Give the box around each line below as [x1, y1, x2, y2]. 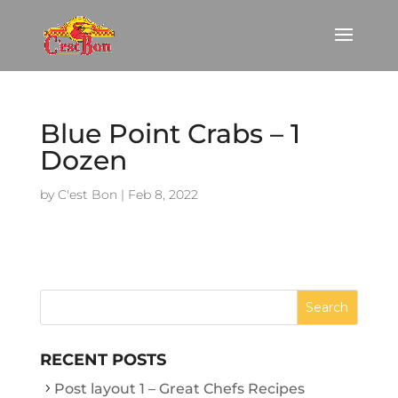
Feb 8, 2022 [127, 187, 198, 203]
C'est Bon [57, 187, 117, 203]
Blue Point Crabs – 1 [39, 117, 300, 150]
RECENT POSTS [39, 350, 166, 370]
